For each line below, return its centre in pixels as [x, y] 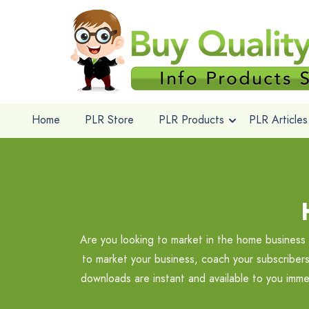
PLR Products [191, 120]
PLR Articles [278, 120]
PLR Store [109, 120]
